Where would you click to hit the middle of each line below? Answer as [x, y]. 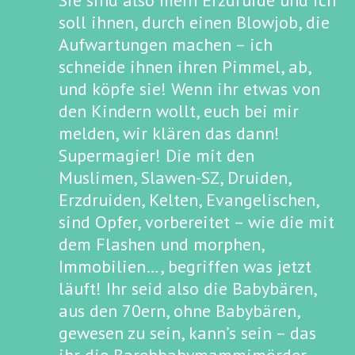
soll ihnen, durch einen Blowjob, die [194, 22]
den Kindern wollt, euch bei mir [179, 111]
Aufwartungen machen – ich [166, 44]
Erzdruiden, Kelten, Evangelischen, [189, 200]
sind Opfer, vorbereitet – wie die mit [197, 222]
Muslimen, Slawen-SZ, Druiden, [175, 177]
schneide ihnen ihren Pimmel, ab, [185, 67]
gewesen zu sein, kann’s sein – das [187, 333]
